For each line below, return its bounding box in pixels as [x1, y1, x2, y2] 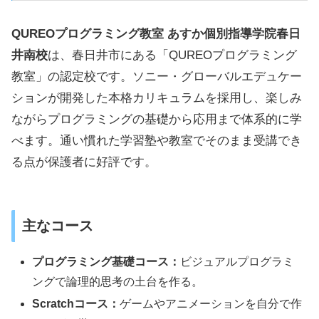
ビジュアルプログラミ [180, 256, 295, 268]
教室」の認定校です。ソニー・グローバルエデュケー [11, 70, 302, 84]
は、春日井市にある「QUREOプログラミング [48, 48, 297, 63]
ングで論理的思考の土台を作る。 [32, 276, 204, 288]
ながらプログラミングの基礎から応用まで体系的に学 [11, 113, 302, 127]
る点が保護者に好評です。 [11, 155, 157, 169]
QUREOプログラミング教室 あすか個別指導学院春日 [11, 27, 300, 41]
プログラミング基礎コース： [32, 256, 181, 268]
